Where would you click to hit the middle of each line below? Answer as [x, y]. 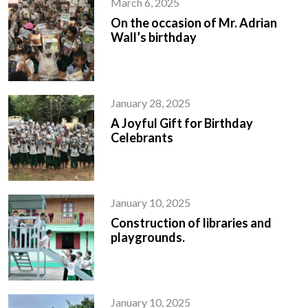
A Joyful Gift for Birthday [182, 123]
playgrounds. [148, 237]
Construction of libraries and [191, 222]
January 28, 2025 [151, 102]
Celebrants [142, 137]
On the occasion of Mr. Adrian [194, 23]
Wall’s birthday [154, 37]
